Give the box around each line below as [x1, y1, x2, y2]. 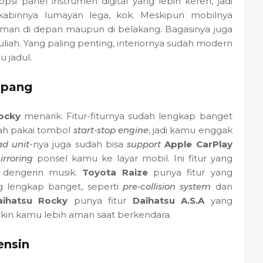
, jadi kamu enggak [148, 124, 232, 136]
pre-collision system [122, 180, 211, 192]
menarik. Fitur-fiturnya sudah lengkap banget [20, 110, 232, 122]
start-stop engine [73, 124, 149, 136]
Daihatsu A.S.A [132, 194, 204, 206]
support [127, 138, 161, 150]
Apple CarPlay [164, 138, 232, 150]
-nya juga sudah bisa [29, 138, 127, 150]
